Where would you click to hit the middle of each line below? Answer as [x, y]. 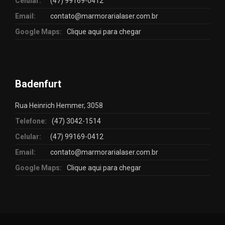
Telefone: [31, 121]
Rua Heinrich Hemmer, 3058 [59, 105]
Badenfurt [38, 84]
